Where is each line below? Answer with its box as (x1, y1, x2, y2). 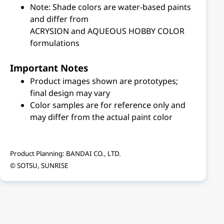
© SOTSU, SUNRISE (10, 161, 68, 170)
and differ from (30, 13, 88, 24)
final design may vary (30, 87, 110, 98)
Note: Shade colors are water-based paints (30, 1, 191, 12)
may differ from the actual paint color (30, 111, 172, 122)
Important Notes (10, 61, 88, 74)
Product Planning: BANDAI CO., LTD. (10, 149, 121, 158)
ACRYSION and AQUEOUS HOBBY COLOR (30, 25, 184, 36)
